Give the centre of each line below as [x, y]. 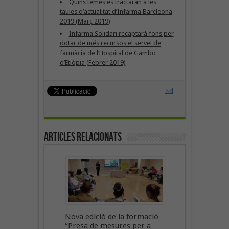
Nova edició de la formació [111, 216]
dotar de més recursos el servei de [110, 43]
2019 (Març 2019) [85, 21]
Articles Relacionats [83, 137]
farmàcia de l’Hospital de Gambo [108, 53]
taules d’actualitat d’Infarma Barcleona [116, 11]
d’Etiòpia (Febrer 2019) [93, 62]
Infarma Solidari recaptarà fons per [121, 33]
